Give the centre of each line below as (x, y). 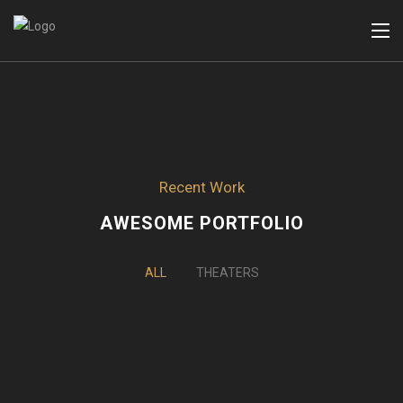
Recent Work (201, 187)
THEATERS (227, 272)
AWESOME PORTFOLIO (201, 223)
